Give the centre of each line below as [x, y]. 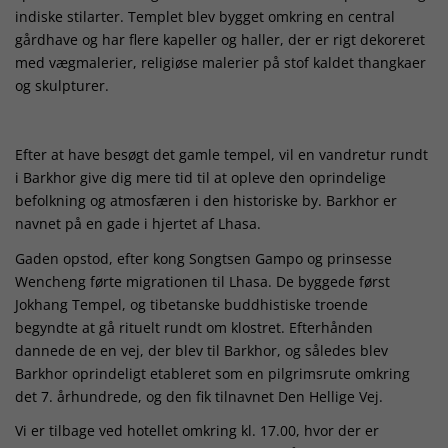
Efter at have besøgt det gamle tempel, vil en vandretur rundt [221, 155]
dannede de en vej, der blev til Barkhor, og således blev [201, 350]
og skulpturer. [64, 86]
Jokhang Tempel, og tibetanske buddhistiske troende [191, 304]
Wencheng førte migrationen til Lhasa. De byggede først [202, 281]
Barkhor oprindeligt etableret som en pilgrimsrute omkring [212, 373]
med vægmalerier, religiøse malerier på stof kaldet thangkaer [220, 63]
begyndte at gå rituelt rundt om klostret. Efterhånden [194, 327]
